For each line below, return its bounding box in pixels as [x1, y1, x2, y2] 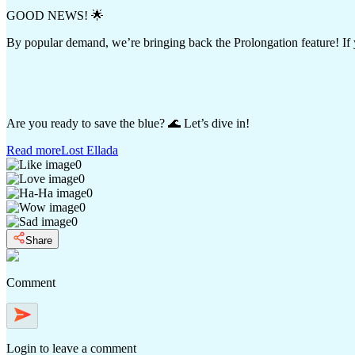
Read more [6, 143, 61, 157]
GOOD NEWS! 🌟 [6, 8, 104, 22]
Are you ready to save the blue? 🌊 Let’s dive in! [6, 116, 250, 130]
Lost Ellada [61, 143, 118, 157]
